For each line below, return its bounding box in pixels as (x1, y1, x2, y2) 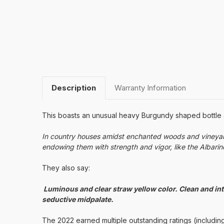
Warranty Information (114, 82, 186, 92)
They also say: (42, 163, 90, 172)
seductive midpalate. (42, 194, 113, 203)
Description (51, 82, 96, 92)
